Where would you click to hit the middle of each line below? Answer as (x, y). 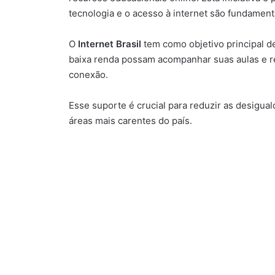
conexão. (88, 75)
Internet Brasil (110, 44)
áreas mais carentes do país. (130, 121)
